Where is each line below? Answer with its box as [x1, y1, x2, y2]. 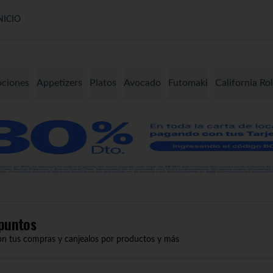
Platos [90, 78, 116, 88]
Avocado [124, 78, 161, 88]
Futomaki [168, 78, 208, 88]
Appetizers [37, 78, 82, 88]
